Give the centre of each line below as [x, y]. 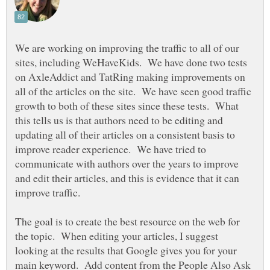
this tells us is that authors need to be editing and [119, 120]
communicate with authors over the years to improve [127, 164]
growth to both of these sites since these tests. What [127, 106]
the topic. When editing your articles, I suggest [117, 236]
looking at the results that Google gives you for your [126, 250]
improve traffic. [49, 193]
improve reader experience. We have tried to [111, 149]
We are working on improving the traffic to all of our [127, 48]
